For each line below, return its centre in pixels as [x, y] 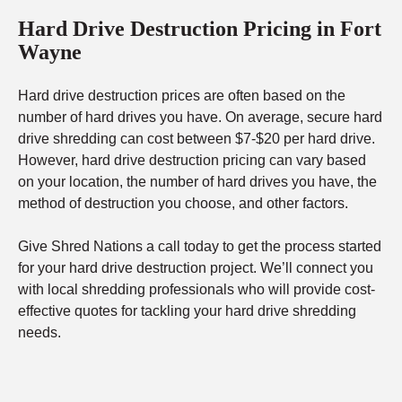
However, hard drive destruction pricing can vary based [192, 161]
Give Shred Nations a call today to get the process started [200, 247]
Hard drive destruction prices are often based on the [182, 96]
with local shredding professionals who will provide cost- [197, 290]
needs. [39, 333]
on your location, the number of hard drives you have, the [197, 182]
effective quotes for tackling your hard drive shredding [187, 311]
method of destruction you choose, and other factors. [183, 204]
